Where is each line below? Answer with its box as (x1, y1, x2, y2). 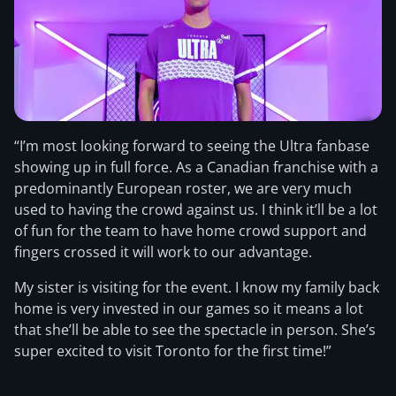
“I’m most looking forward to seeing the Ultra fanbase (14, 136, 369, 156)
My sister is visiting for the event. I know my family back (14, 278, 379, 297)
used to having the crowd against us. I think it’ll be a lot (14, 200, 377, 219)
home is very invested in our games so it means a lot (14, 299, 363, 318)
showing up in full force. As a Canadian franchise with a (14, 157, 378, 177)
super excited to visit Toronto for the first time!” (14, 341, 331, 361)
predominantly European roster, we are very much (14, 179, 352, 198)
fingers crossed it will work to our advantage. (14, 242, 312, 262)
